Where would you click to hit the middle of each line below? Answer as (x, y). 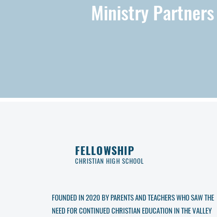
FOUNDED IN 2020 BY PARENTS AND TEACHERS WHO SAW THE (133, 197)
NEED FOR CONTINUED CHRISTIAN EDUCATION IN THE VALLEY (132, 210)
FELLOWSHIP (105, 150)
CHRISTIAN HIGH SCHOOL (109, 161)
